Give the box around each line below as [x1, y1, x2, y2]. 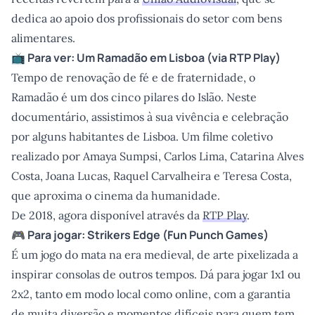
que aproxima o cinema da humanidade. [11, 188, 220, 202]
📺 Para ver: [11, 50, 77, 65]
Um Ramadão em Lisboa [77, 50, 205, 65]
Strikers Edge [87, 227, 160, 243]
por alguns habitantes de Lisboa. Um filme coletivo [11, 129, 273, 143]
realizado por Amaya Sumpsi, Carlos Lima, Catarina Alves [11, 149, 304, 163]
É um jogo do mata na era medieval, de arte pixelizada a [11, 247, 298, 262]
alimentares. [11, 31, 75, 45]
